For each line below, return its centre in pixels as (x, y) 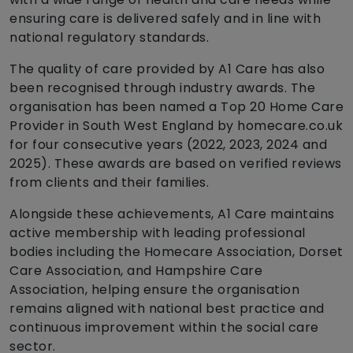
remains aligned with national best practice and (167, 309)
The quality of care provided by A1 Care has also (167, 69)
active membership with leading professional (158, 233)
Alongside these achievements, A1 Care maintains (172, 214)
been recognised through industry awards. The (162, 88)
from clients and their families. (109, 183)
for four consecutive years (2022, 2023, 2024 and (168, 145)
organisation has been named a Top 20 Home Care (176, 107)
